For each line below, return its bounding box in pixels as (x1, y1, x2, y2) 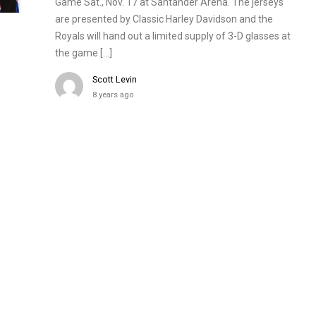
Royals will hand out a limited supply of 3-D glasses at (54, 30, 291, 42)
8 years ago (92, 90, 133, 99)
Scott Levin (92, 74, 137, 85)
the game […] (54, 47, 112, 59)
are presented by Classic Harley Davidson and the (54, 13, 273, 25)
